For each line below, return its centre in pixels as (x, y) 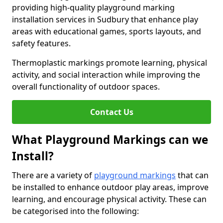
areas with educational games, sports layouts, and (107, 31)
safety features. (41, 43)
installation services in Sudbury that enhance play (105, 19)
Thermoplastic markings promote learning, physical (110, 63)
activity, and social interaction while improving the (106, 75)
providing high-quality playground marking (93, 7)
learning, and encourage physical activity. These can (109, 199)
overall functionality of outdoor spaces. (86, 87)
